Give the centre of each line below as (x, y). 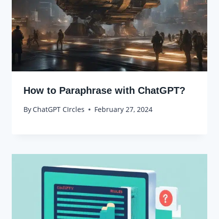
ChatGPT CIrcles (59, 109)
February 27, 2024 (124, 109)
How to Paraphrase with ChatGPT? (104, 90)
